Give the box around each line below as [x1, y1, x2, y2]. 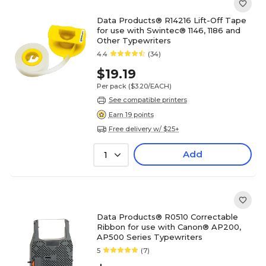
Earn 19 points [108, 110, 154, 119]
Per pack [96, 82, 126, 90]
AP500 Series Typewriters [96, 232, 202, 242]
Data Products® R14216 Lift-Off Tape [96, 15, 246, 25]
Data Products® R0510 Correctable [96, 212, 238, 222]
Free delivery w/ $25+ [108, 124, 179, 133]
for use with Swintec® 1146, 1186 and [96, 26, 240, 35]
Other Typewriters [96, 36, 171, 45]
